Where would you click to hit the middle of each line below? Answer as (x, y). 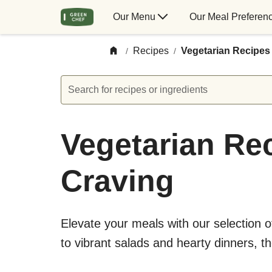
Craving (117, 181)
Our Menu (134, 17)
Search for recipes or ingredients (138, 90)
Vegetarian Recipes (226, 51)
